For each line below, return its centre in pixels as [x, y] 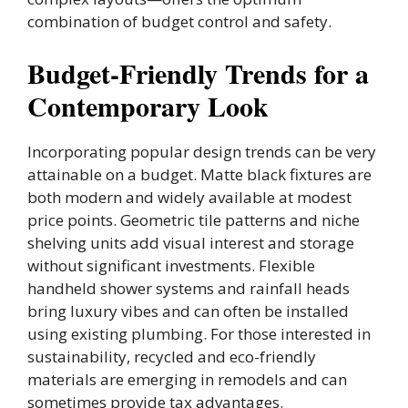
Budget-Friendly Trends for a [198, 72]
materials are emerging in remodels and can [187, 379]
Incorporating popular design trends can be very [202, 151]
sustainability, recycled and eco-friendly [172, 356]
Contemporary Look [148, 105]
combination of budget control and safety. [179, 22]
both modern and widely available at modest [189, 197]
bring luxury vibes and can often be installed [188, 311]
